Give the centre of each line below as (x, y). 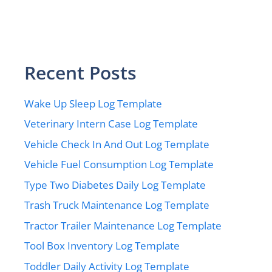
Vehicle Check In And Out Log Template (117, 144)
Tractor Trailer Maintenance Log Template (123, 225)
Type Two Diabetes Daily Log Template (115, 185)
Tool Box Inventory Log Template (102, 246)
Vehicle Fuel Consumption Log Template (119, 164)
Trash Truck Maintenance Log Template (117, 205)
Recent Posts (80, 72)
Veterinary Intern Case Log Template (111, 124)
